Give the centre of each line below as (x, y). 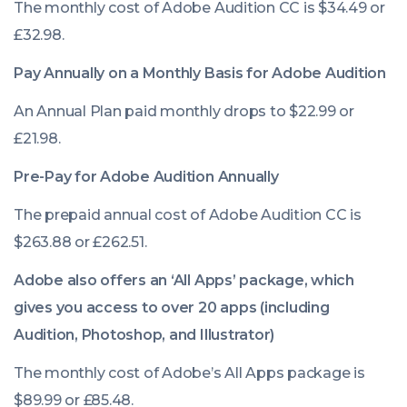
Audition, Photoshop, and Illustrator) (144, 335)
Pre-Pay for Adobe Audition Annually (146, 177)
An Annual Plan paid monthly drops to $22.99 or (184, 112)
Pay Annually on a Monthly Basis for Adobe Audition (200, 74)
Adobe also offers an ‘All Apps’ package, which (184, 281)
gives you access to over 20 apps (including (172, 308)
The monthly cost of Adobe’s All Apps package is (189, 373)
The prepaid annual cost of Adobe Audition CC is (188, 215)
